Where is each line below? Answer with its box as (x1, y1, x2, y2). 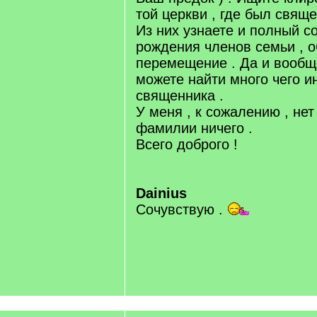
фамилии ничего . (136, 120, 253, 136)
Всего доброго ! (136, 137, 238, 152)
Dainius (136, 185, 187, 201)
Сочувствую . (136, 202, 227, 217)
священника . (136, 88, 224, 103)
